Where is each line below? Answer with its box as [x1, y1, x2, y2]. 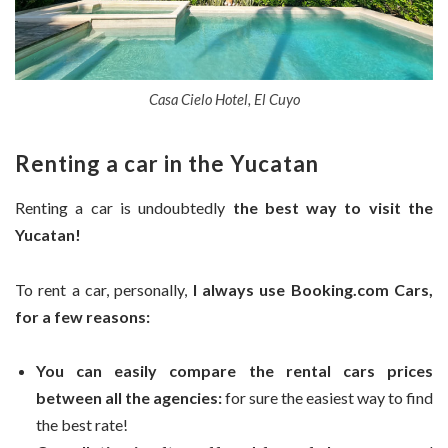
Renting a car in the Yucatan [15, 150, 319, 178]
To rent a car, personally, [15, 279, 193, 299]
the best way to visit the [232, 198, 433, 218]
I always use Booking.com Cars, [192, 279, 434, 299]
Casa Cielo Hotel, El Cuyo [148, 90, 300, 109]
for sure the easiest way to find [222, 388, 433, 408]
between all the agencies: [36, 388, 222, 408]
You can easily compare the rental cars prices [36, 361, 433, 381]
